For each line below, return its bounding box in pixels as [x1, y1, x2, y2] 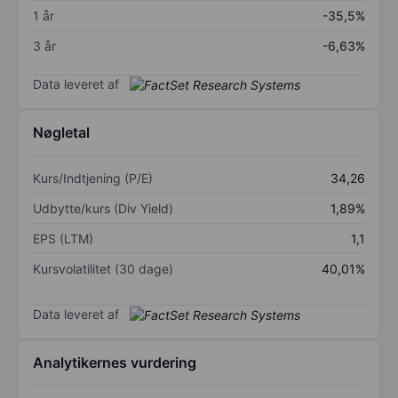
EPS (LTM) [33, 231, 93, 247]
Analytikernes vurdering [33, 354, 196, 372]
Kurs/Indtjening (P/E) [33, 171, 153, 187]
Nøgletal [33, 123, 90, 142]
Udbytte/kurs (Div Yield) [33, 201, 173, 217]
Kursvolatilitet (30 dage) [33, 261, 173, 277]
